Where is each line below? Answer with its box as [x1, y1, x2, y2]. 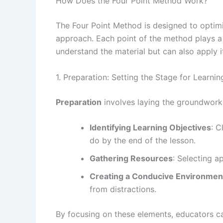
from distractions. [90, 184, 156, 195]
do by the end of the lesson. [90, 135, 196, 146]
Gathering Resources [90, 153, 173, 164]
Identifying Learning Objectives [90, 122, 211, 133]
